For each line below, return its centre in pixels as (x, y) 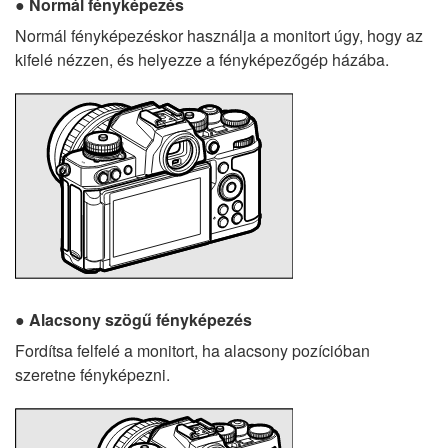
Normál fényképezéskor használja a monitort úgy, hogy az (219, 36)
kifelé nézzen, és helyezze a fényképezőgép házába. (202, 60)
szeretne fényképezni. (92, 375)
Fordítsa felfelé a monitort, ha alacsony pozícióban (192, 351)
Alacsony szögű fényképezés (140, 320)
